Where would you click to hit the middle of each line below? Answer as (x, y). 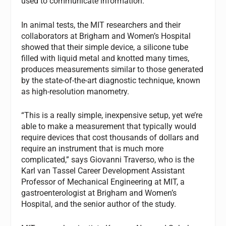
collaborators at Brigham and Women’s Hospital (106, 36)
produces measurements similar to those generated (112, 69)
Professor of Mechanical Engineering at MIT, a (103, 182)
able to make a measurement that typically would (109, 127)
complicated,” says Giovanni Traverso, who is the (108, 160)
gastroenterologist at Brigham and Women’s (99, 193)
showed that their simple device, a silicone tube (105, 47)
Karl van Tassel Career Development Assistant (103, 171)
